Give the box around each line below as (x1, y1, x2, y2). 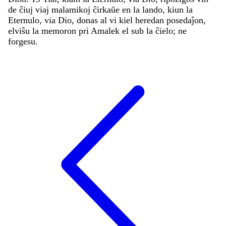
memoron (41, 25, 79, 36)
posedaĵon (166, 15, 203, 25)
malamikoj (51, 4, 93, 15)
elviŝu (8, 25, 32, 36)
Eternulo (8, 15, 39, 25)
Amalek (91, 25, 122, 36)
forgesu (8, 36, 35, 46)
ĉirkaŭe (93, 4, 122, 15)
